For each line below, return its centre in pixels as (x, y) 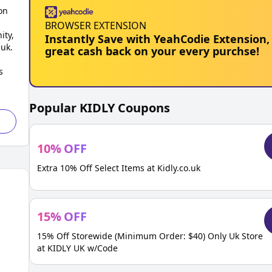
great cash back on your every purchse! (152, 51)
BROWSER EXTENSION (96, 25)
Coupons (142, 108)
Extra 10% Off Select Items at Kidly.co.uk (119, 168)
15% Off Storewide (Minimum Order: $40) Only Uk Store (150, 236)
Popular (54, 108)
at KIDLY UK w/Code (77, 248)
